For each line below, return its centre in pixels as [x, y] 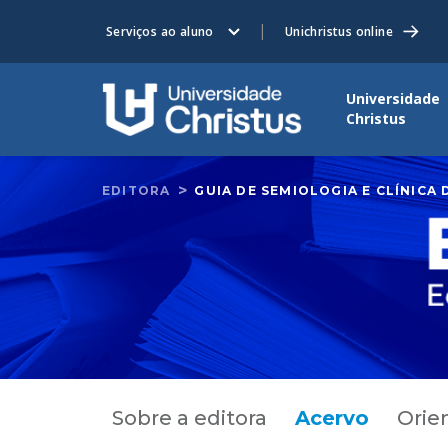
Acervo [332, 417]
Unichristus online [339, 31]
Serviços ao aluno [160, 31]
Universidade [393, 99]
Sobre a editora [189, 417]
